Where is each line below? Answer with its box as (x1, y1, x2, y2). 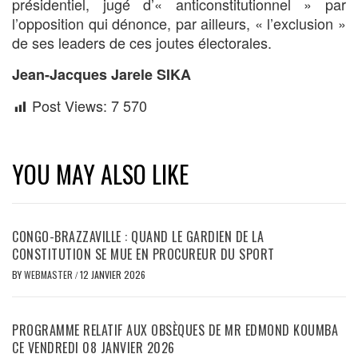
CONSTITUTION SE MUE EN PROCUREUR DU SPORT (12, 244, 275, 264)
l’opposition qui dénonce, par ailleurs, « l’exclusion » (12, 13, 346, 34)
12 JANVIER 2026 (80, 267, 145, 281)
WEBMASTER (24, 267, 75, 281)
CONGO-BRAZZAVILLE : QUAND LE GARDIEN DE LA (12, 226, 264, 246)
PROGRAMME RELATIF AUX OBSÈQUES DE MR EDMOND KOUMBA (12, 320, 338, 340)
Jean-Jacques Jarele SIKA (12, 64, 191, 86)
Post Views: (32, 95, 111, 117)
